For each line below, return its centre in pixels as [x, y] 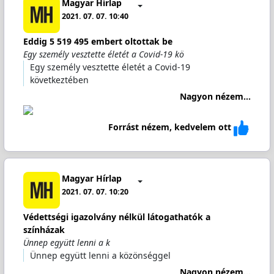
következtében [59, 80]
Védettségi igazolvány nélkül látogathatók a [117, 217]
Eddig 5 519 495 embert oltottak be [98, 41]
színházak [44, 230]
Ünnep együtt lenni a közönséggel [100, 255]
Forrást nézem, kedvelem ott [170, 127]
